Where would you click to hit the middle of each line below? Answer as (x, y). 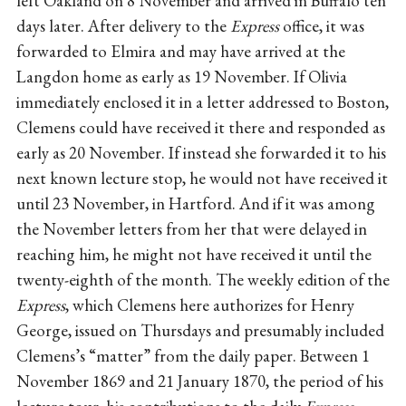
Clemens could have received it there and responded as (200, 127)
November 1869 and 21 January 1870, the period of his (199, 381)
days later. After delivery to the (123, 25)
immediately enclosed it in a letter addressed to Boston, (202, 101)
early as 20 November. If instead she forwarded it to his (201, 152)
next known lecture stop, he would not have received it (202, 178)
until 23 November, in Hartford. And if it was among (195, 203)
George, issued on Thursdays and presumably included (200, 330)
